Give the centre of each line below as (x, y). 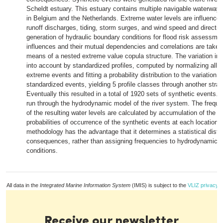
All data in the (23, 185)
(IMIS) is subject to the (159, 185)
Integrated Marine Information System (85, 185)
